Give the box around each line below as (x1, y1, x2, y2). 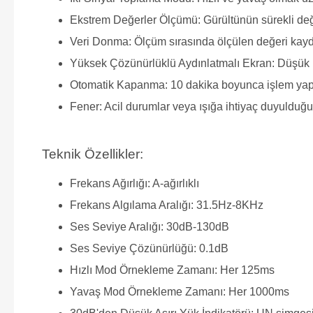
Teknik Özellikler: (42, 146, 143, 161)
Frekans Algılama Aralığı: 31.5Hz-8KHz (70, 198, 263, 211)
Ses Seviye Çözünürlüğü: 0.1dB (70, 242, 228, 254)
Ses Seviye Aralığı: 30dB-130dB (70, 220, 229, 233)
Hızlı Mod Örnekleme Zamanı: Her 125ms (70, 263, 275, 276)
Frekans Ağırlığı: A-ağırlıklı (70, 177, 199, 189)
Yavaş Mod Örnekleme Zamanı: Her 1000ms (70, 285, 289, 298)
